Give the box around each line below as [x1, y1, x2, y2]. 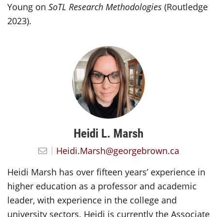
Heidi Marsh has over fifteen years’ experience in [7, 166, 205, 178]
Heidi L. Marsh [74, 125, 143, 141]
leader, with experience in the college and [7, 194, 177, 206]
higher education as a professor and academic [7, 180, 197, 192]
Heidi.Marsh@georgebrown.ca [56, 144, 179, 156]
